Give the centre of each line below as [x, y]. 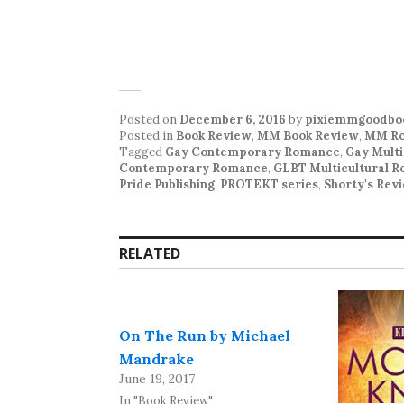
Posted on [149, 119]
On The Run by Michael [205, 335]
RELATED [150, 253]
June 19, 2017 [157, 379]
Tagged [142, 152]
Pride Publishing [167, 184]
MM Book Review [308, 136]
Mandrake [156, 359]
